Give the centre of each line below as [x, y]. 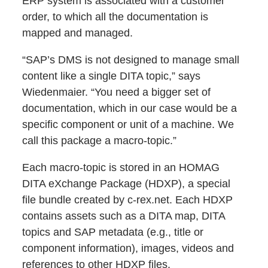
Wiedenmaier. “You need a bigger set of [117, 92]
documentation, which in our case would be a [130, 109]
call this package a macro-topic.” [100, 141]
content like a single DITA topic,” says [112, 76]
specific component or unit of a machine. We [128, 125]
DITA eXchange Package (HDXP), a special [127, 184]
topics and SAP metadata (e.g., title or [113, 232]
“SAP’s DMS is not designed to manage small [131, 60]
